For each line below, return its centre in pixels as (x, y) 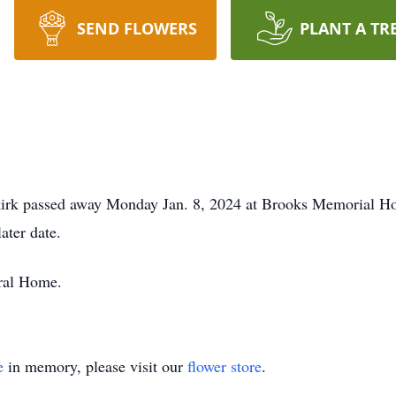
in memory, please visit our (95, 366)
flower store (225, 366)
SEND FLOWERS (137, 28)
